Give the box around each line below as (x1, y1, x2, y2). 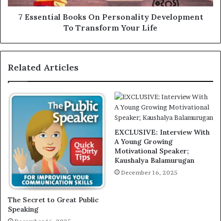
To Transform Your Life (64, 23, 157, 33)
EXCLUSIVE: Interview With (114, 128, 210, 137)
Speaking (8, 205, 38, 214)
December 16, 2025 (121, 169, 178, 177)
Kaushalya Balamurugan (114, 156, 194, 165)
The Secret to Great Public (8, 195, 99, 205)
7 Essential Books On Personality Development (18, 12, 203, 22)
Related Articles (8, 62, 78, 74)
